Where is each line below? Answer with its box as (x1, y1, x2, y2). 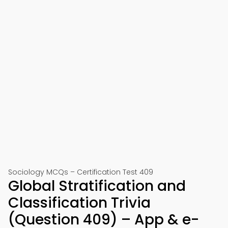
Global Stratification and (8, 176, 186, 196)
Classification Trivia (8, 193, 151, 213)
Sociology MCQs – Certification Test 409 (8, 167, 153, 177)
